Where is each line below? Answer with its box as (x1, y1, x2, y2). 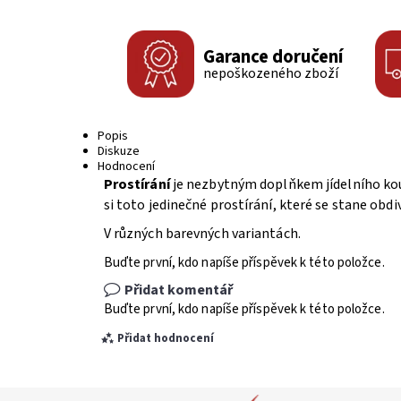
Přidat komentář (124, 280, 233, 300)
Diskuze (98, 142, 141, 160)
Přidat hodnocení (116, 330, 214, 346)
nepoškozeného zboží (202, 63, 338, 83)
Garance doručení (202, 43, 343, 70)
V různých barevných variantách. (103, 224, 301, 243)
